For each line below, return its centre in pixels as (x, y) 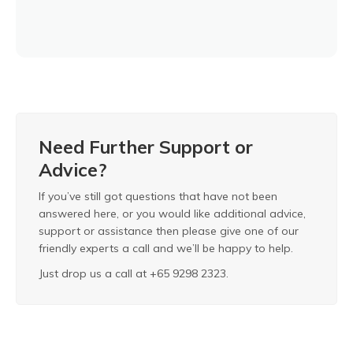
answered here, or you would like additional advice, (172, 214)
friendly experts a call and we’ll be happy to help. (166, 249)
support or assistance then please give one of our (169, 231)
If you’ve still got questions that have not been (158, 197)
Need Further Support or (146, 147)
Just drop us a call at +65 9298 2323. (134, 274)
